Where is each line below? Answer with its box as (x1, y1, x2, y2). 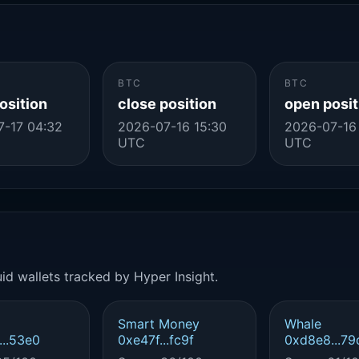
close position (118, 95, 217, 112)
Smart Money (118, 316, 200, 332)
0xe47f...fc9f (118, 332, 195, 348)
